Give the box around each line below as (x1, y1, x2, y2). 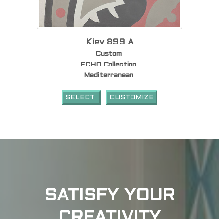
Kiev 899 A (85, 38, 134, 46)
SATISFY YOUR (44, 188, 175, 204)
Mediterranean (83, 72, 133, 79)
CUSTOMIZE (109, 94, 153, 101)
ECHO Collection (80, 61, 136, 68)
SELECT (66, 94, 97, 101)
